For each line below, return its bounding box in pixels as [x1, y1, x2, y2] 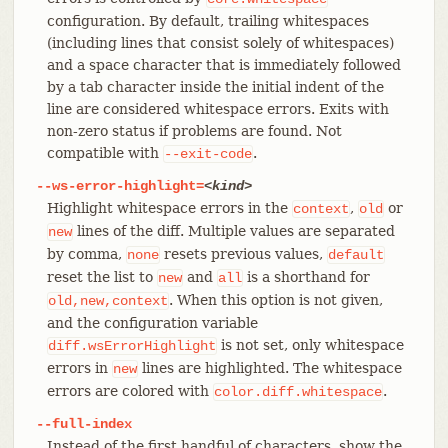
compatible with [46, 144, 163, 161]
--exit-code [163, 145, 252, 162]
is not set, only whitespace [216, 336, 404, 353]
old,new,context [47, 292, 168, 309]
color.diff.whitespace [213, 383, 382, 400]
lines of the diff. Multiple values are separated [72, 222, 395, 239]
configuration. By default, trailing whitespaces [46, 12, 369, 29]
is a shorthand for [242, 268, 370, 285]
